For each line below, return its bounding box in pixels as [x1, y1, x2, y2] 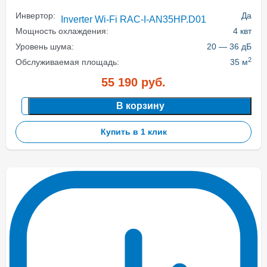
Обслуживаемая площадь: [15, 57, 119, 67]
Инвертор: [15, 11, 55, 20]
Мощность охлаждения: [15, 26, 108, 36]
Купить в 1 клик [100, 127, 167, 136]
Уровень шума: [15, 42, 74, 51]
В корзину [116, 101, 164, 111]
